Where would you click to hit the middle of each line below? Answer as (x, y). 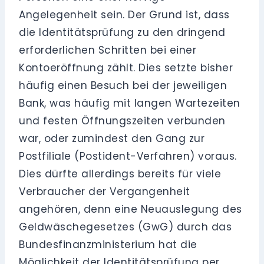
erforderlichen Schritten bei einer (108, 50)
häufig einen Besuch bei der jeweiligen (123, 86)
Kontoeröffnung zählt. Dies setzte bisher (126, 68)
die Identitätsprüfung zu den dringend (122, 33)
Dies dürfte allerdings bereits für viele (120, 174)
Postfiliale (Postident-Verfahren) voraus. (128, 156)
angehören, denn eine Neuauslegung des (131, 209)
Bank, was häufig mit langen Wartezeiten (130, 103)
